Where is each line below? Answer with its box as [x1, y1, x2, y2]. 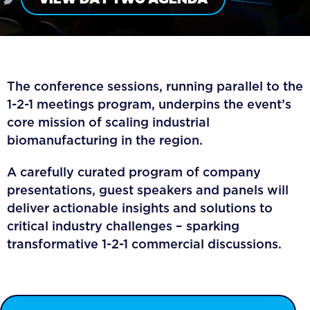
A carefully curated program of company [7, 163, 261, 181]
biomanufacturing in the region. [7, 131, 203, 149]
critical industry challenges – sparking [7, 217, 239, 235]
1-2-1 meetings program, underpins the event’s [7, 95, 291, 113]
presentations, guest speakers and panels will [7, 181, 289, 199]
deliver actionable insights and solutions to [7, 199, 273, 217]
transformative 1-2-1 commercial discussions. [7, 235, 282, 253]
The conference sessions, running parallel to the [7, 77, 303, 95]
